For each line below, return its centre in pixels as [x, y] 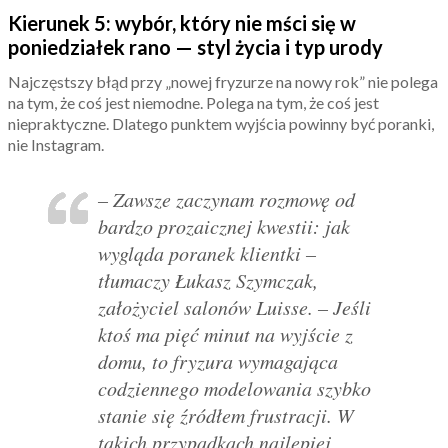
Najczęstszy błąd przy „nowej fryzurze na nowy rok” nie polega [223, 82]
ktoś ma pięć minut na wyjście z [225, 334]
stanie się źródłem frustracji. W [226, 415]
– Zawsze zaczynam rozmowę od [226, 199]
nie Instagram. [56, 145]
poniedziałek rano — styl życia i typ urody [195, 47]
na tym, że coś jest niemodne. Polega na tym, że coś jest [193, 103]
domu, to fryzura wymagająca [218, 361]
